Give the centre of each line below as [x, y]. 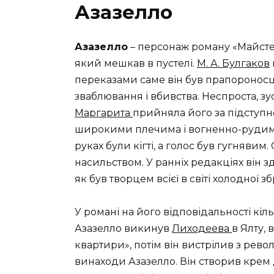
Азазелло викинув [123, 229]
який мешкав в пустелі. [136, 63]
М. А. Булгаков [233, 63]
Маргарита [104, 113]
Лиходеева [202, 229]
